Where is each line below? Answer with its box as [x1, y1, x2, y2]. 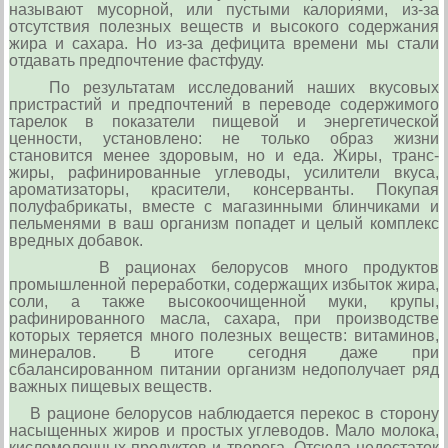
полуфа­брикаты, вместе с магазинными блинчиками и [9, 198, 439, 216]
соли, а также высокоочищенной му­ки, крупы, [9, 293, 439, 311]
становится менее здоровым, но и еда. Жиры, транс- [9, 147, 439, 165]
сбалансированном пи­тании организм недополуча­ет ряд [9, 361, 439, 379]
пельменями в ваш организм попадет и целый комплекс [9, 215, 439, 233]
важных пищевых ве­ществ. [9, 378, 213, 396]
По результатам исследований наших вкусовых [9, 79, 439, 97]
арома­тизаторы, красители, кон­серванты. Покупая [9, 181, 439, 199]
